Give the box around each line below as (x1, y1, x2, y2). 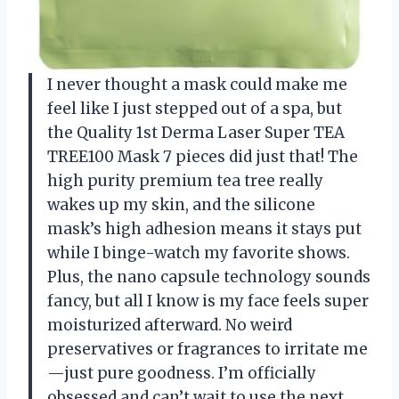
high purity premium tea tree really (47, 170, 323, 191)
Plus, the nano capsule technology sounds (47, 266, 370, 287)
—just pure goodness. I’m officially (47, 362, 316, 383)
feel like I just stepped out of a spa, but (47, 98, 342, 118)
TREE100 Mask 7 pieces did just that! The (47, 146, 358, 167)
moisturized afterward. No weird (47, 314, 292, 335)
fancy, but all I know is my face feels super (47, 290, 369, 311)
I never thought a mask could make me (47, 74, 347, 94)
